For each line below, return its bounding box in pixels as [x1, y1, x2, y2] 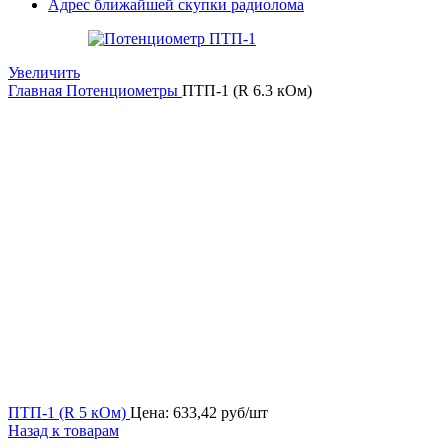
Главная [8, 82, 66, 99]
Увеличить [8, 64, 80, 81]
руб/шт [221, 404, 268, 421]
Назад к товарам [8, 422, 119, 439]
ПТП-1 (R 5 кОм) [8, 404, 130, 421]
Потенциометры [66, 82, 182, 99]
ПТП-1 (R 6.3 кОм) [182, 82, 312, 99]
